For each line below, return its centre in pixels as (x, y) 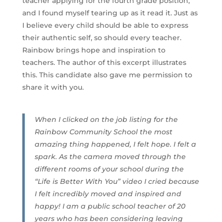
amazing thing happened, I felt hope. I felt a (115, 144)
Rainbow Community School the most (103, 132)
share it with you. (53, 87)
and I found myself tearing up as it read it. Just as (110, 13)
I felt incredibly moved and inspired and (108, 194)
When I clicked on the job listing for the (106, 120)
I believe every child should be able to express (105, 26)
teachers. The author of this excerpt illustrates (104, 63)
